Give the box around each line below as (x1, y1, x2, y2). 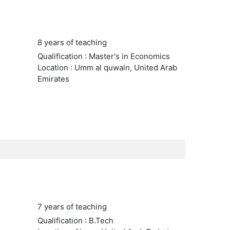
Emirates (37, 74, 69, 84)
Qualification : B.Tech (37, 216, 113, 225)
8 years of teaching (37, 37, 107, 47)
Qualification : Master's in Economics (37, 51, 170, 61)
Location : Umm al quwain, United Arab (37, 63, 177, 72)
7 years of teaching (37, 202, 107, 212)
